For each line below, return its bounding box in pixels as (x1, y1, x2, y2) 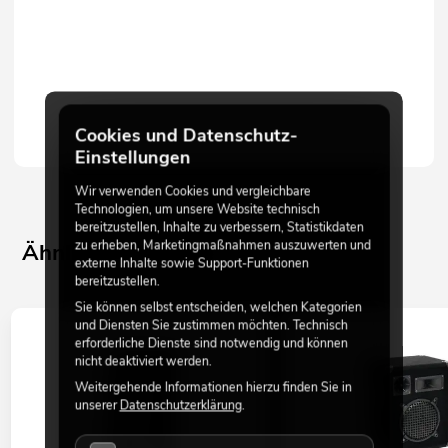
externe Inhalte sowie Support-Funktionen (74, 254, 309, 272)
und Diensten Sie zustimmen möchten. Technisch (74, 316, 348, 334)
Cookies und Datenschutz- (74, 123, 298, 148)
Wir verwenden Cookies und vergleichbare (74, 182, 311, 200)
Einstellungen (74, 145, 191, 170)
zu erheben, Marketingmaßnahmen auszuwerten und (74, 236, 371, 254)
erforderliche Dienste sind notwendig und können (74, 334, 348, 352)
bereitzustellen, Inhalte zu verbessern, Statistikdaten (74, 218, 364, 236)
